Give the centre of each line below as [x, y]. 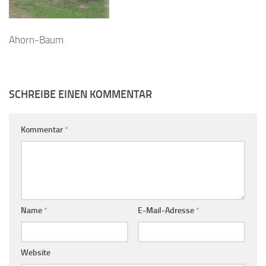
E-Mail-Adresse [167, 211]
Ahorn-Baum [36, 40]
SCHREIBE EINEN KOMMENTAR [80, 95]
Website [36, 253]
